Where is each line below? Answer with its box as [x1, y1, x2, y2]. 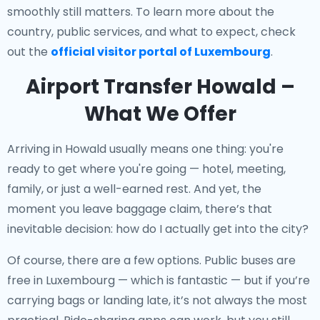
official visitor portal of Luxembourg [51, 44, 271, 60]
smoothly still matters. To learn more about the [7, 4, 274, 20]
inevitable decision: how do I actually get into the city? [7, 221, 309, 237]
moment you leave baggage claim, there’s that [7, 201, 272, 217]
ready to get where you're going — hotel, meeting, [7, 161, 286, 177]
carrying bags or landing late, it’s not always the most [7, 292, 307, 309]
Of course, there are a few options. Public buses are [7, 252, 296, 269]
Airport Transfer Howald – [25, 73, 295, 101]
